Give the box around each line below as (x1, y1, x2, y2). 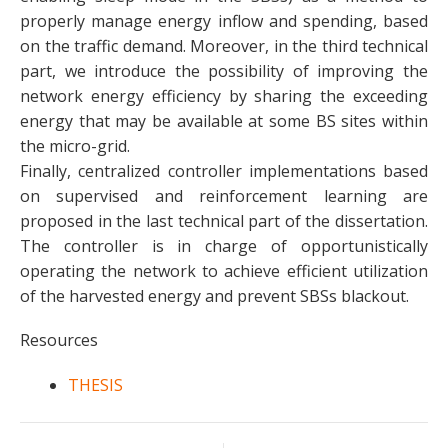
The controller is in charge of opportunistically (20, 235, 428, 258)
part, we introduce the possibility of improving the (20, 60, 428, 83)
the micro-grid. (20, 135, 130, 158)
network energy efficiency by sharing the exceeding (20, 85, 428, 108)
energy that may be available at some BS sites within (20, 110, 428, 133)
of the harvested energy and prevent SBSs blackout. (20, 285, 409, 308)
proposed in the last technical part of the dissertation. (20, 210, 428, 233)
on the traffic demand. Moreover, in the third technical (20, 35, 428, 58)
